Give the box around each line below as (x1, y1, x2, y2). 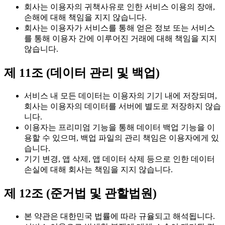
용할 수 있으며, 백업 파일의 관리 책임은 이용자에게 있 (24, 133, 219, 142)
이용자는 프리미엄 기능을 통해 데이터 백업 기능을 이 (24, 123, 215, 132)
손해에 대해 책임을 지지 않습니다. (24, 13, 147, 22)
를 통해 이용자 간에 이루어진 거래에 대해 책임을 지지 (24, 34, 217, 43)
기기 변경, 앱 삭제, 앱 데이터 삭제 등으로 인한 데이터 (24, 154, 215, 163)
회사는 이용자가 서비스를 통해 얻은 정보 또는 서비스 (24, 23, 215, 32)
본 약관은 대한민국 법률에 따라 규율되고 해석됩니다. (24, 211, 215, 220)
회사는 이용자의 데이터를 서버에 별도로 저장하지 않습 (24, 101, 221, 110)
